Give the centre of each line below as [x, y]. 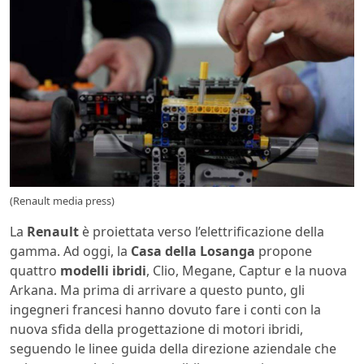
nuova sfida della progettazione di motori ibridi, [156, 329]
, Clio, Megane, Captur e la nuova [247, 271]
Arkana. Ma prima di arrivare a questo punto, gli [157, 290]
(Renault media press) [62, 201]
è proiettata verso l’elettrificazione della [201, 232]
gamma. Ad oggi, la [70, 251]
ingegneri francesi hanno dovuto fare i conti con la [165, 310]
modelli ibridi [103, 271]
